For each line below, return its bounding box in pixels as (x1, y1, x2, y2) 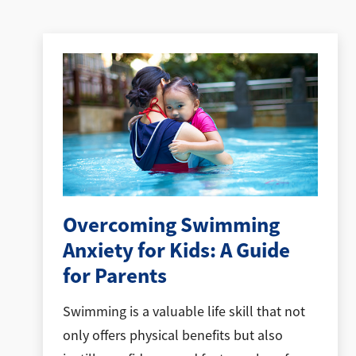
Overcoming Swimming (62, 211, 280, 240)
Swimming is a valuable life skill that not (62, 302, 305, 320)
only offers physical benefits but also (62, 326, 283, 344)
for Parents (62, 261, 167, 291)
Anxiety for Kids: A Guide (62, 236, 290, 265)
